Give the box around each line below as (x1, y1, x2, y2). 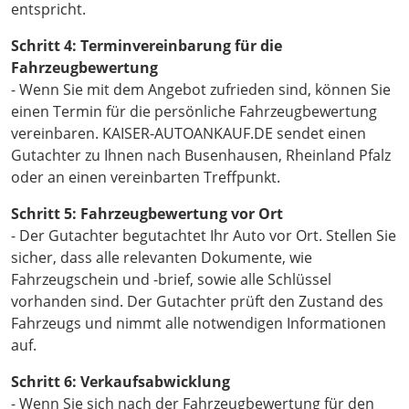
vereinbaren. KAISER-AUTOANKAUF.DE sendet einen (11, 123, 366, 144)
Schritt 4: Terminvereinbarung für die (11, 36, 282, 57)
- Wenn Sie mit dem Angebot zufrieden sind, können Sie (11, 79, 391, 100)
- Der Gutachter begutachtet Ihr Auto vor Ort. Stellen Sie (11, 225, 396, 246)
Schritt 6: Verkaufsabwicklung (11, 372, 230, 393)
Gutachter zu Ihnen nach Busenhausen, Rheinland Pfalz (11, 145, 391, 166)
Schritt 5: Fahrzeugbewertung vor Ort (11, 204, 283, 225)
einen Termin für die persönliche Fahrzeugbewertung (11, 101, 377, 122)
